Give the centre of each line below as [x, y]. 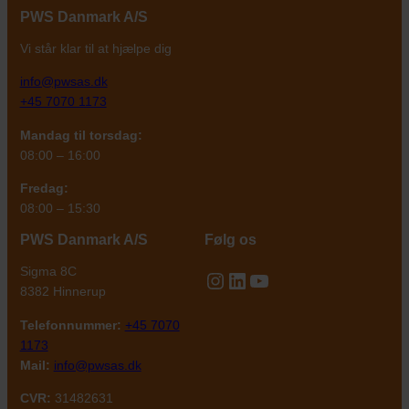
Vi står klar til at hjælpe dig [95, 48]
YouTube [290, 279]
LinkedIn [266, 279]
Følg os [231, 240]
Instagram [252, 279]
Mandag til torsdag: [81, 135]
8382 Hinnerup [63, 292]
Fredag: [44, 188]
